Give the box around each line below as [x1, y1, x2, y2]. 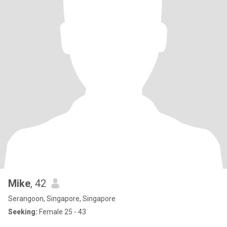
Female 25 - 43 [37, 208, 86, 216]
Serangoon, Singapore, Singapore [8, 195, 116, 203]
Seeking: [8, 208, 37, 216]
